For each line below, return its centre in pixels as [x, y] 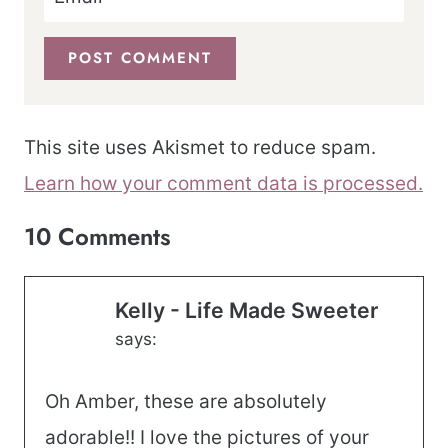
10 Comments [97, 237]
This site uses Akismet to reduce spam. [200, 148]
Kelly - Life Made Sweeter [246, 310]
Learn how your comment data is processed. [223, 184]
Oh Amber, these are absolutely [186, 401]
